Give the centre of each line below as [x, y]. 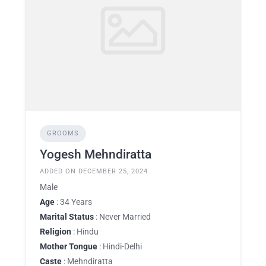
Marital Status [67, 217]
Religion [56, 232]
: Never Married [122, 217]
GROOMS [63, 133]
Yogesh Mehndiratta [96, 154]
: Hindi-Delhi [120, 246]
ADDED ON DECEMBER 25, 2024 [94, 171]
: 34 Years [73, 202]
